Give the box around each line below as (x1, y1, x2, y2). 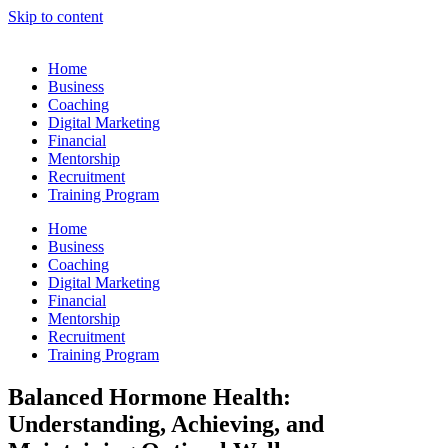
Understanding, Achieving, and (8, 410, 324, 437)
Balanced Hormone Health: (8, 383, 291, 410)
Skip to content (8, 8, 103, 25)
